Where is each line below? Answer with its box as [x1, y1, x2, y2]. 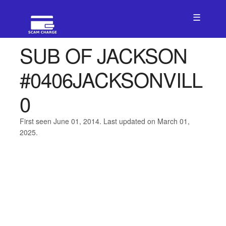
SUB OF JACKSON [19, 40, 187, 69]
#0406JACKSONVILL [19, 65, 202, 93]
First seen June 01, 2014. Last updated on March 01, [19, 116, 190, 126]
